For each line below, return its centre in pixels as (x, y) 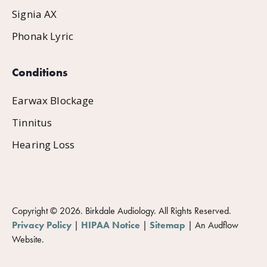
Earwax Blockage (53, 100)
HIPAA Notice (111, 225)
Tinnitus (32, 122)
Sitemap (167, 225)
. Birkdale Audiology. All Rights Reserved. (156, 210)
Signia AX (35, 14)
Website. (28, 239)
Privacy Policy (42, 225)
